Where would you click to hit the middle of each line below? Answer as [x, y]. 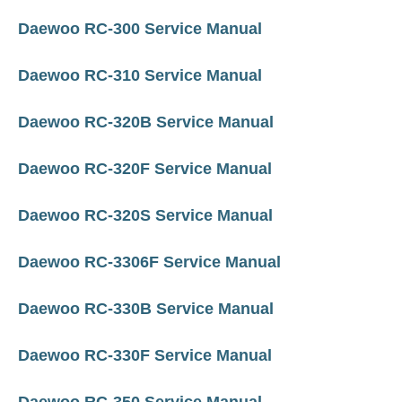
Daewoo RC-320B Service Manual [146, 122]
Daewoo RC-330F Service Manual [145, 355]
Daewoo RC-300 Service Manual [140, 29]
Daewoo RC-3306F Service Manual [149, 262]
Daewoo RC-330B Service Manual [146, 309]
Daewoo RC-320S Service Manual [145, 215]
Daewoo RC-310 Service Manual [140, 75]
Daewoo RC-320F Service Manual [145, 169]
